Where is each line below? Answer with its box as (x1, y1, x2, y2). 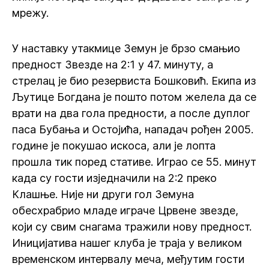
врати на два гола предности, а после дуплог (12, 107, 250, 119)
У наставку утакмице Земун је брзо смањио (12, 42, 240, 55)
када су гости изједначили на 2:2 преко (12, 172, 217, 184)
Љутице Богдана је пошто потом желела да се (12, 91, 256, 103)
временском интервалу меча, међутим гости (12, 253, 244, 265)
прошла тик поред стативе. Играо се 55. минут (12, 156, 256, 168)
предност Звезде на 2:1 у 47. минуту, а (12, 58, 213, 71)
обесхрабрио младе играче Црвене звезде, (12, 204, 238, 217)
